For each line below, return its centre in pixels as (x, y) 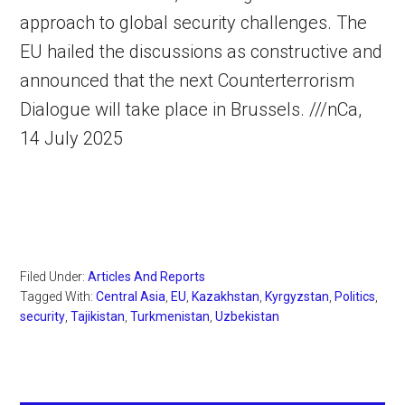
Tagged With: (58, 297)
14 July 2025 (74, 138)
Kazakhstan (226, 297)
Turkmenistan (170, 316)
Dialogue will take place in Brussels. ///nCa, (191, 109)
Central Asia (131, 297)
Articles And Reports (147, 277)
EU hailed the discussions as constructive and (202, 52)
